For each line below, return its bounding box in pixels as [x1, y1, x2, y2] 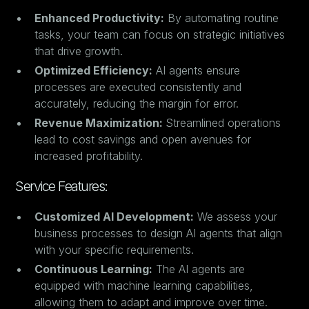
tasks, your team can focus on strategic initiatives [34, 28, 286, 41]
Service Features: [15, 178, 108, 195]
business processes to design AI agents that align [34, 226, 283, 240]
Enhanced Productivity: [34, 11, 165, 25]
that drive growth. [34, 44, 123, 58]
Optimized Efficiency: [34, 63, 153, 77]
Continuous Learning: [34, 262, 153, 276]
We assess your [194, 210, 278, 223]
